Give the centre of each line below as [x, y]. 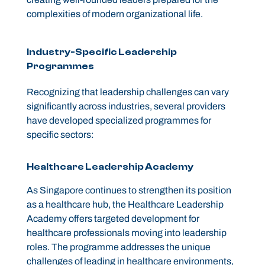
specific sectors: [60, 135]
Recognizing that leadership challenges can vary [127, 92]
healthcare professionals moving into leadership [126, 233]
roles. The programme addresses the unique [118, 247]
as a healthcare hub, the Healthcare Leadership [125, 205]
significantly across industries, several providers [126, 106]
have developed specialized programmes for [119, 121]
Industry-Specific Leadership [101, 52]
